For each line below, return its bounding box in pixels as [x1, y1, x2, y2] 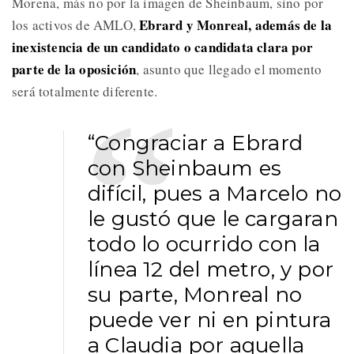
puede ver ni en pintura [88, 307, 332, 333]
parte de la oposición [12, 58, 137, 79]
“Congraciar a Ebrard [88, 130, 303, 156]
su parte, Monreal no [88, 281, 302, 307]
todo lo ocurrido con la [88, 231, 321, 257]
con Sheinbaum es [88, 155, 282, 181]
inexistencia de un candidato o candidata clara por [12, 36, 314, 57]
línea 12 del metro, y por [88, 256, 333, 282]
